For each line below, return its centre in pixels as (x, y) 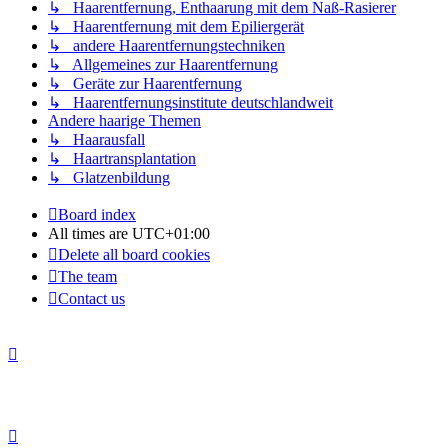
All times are (90, 234)
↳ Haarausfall (96, 140)
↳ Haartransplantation (122, 159)
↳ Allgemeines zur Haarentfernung (163, 65)
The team (87, 277)
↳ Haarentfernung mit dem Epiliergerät (176, 27)
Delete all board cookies (134, 255)
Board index (97, 215)
